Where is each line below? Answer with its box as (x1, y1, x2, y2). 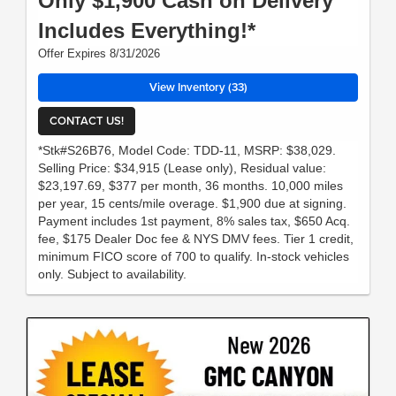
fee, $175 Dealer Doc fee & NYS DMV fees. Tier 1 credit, (38, 231, 354, 246)
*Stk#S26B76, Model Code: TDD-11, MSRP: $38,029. (38, 142, 336, 157)
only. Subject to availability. (38, 266, 187, 281)
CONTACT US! (49, 112, 124, 130)
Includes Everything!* (38, 18, 255, 42)
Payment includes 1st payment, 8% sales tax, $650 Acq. (38, 213, 350, 228)
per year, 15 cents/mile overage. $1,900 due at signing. (38, 195, 346, 210)
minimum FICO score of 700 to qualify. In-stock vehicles (38, 248, 349, 263)
